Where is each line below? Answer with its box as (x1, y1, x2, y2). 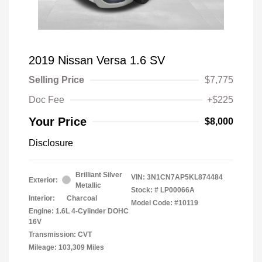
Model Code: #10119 (131, 198, 198, 207)
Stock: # (131, 185, 158, 194)
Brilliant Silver (75, 170, 122, 179)
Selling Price (29, 74, 84, 85)
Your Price (29, 115, 87, 128)
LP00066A (160, 185, 195, 194)
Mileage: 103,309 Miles (29, 243, 104, 251)
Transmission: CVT (29, 230, 92, 239)
